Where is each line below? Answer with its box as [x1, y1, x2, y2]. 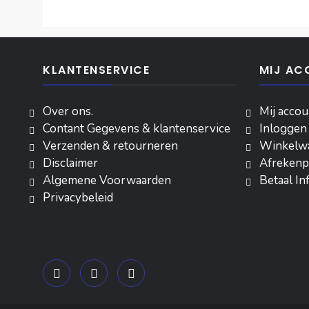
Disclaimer [43, 154, 98, 171]
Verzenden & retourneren [43, 137, 178, 154]
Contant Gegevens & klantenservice [43, 120, 230, 137]
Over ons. [43, 103, 93, 119]
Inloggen [259, 120, 307, 137]
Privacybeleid [43, 189, 113, 206]
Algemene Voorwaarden [43, 172, 171, 188]
